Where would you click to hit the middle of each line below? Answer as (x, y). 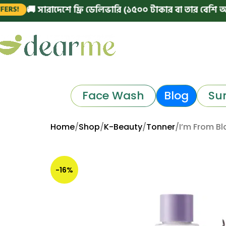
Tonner (161, 127)
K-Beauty (123, 127)
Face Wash (113, 95)
